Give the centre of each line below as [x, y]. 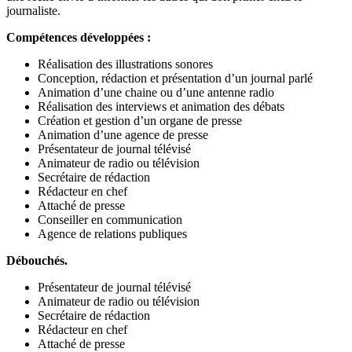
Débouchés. [37, 261]
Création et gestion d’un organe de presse [140, 121]
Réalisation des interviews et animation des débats [161, 107]
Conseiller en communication [110, 220]
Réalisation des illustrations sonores [125, 64]
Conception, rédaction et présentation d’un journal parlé [175, 79]
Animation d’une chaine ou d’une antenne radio [156, 93]
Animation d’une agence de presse [123, 135]
